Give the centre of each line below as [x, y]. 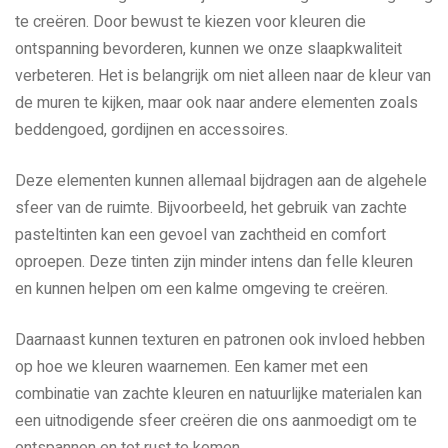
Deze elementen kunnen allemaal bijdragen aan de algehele [221, 181]
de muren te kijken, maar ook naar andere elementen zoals [216, 103]
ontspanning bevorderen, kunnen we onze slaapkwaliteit [208, 49]
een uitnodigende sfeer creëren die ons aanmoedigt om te [216, 421]
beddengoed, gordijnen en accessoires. [151, 130]
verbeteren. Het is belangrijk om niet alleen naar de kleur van [223, 76]
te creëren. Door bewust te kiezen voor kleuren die [190, 22]
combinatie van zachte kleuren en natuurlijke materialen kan [218, 394]
